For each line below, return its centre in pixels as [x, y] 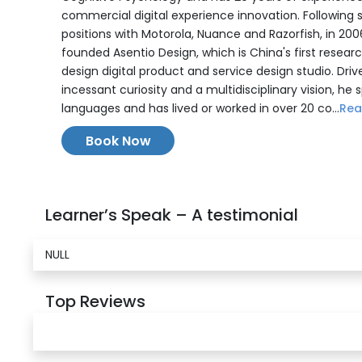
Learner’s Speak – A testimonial [172, 215]
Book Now [118, 141]
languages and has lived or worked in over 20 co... [200, 108]
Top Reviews [95, 301]
